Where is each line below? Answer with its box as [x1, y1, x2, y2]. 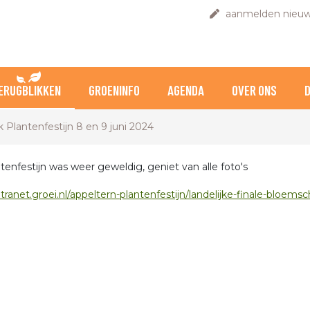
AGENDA [167, 84, 204, 100]
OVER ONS [232, 84, 277, 100]
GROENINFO [89, 84, 140, 100]
